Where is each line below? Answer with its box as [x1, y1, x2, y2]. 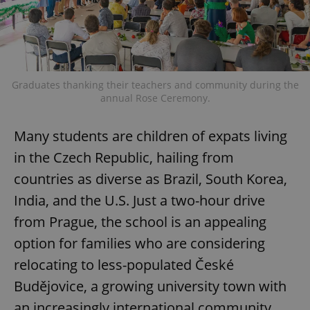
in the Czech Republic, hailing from [14, 147, 234, 167]
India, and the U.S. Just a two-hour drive [14, 190, 265, 210]
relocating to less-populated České [14, 255, 234, 274]
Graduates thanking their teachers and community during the [11, 77, 299, 91]
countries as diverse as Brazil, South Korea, [14, 169, 287, 188]
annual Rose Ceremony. [100, 91, 210, 104]
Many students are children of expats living [14, 126, 287, 145]
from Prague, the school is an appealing [14, 212, 266, 231]
